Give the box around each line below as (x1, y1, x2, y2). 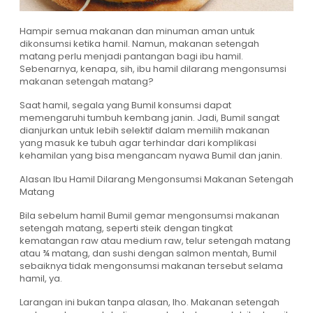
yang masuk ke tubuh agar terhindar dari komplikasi (20, 136, 256, 150)
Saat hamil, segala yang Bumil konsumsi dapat (20, 99, 231, 112)
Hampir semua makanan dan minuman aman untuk (20, 24, 255, 38)
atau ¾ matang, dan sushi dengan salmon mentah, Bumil (20, 247, 277, 260)
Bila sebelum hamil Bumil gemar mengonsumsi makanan (20, 209, 279, 222)
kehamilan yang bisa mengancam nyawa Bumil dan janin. (20, 149, 282, 162)
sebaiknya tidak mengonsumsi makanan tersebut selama (20, 259, 283, 272)
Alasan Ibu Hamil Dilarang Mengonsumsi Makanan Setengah (20, 173, 293, 186)
